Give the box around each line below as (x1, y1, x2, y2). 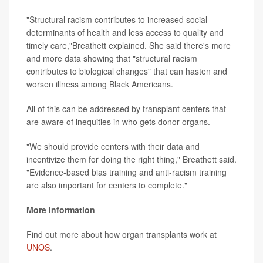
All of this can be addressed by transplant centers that (26, 103, 226, 115)
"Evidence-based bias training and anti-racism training (26, 166, 227, 178)
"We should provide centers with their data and (26, 140, 200, 153)
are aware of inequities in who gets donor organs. (26, 116, 210, 128)
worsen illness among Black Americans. (26, 78, 173, 90)
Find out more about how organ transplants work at (26, 228, 217, 241)
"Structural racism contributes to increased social (26, 14, 207, 26)
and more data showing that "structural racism (26, 52, 197, 65)
